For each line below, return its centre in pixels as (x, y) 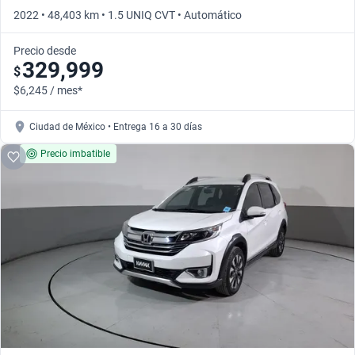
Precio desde (45, 51)
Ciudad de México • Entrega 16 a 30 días (116, 127)
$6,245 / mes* (48, 91)
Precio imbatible (75, 154)
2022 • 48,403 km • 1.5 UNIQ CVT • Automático (128, 15)
